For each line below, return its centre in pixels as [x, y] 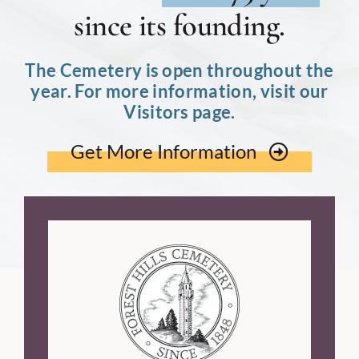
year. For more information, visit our [179, 91]
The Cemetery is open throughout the [179, 70]
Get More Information [163, 151]
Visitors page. [179, 111]
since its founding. [179, 25]
